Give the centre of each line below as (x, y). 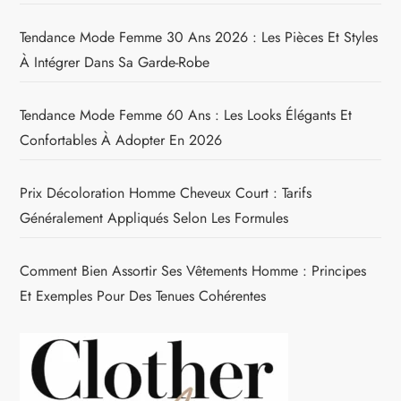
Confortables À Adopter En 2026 (121, 141)
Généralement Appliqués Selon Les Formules (154, 218)
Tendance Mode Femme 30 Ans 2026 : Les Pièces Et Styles (199, 38)
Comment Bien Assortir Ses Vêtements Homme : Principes (193, 271)
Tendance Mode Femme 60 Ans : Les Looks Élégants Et (186, 115)
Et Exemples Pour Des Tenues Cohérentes (143, 296)
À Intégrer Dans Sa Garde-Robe (115, 63)
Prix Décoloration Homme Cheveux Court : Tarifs (166, 193)
